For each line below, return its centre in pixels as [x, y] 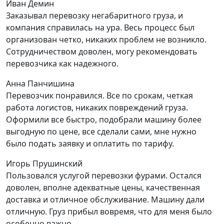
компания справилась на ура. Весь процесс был [100, 27]
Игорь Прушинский [44, 163]
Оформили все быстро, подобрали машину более [104, 119]
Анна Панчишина [40, 83]
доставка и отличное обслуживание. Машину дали [105, 199]
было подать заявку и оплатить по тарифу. [90, 143]
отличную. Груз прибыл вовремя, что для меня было [109, 211]
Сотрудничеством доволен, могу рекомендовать [102, 51]
